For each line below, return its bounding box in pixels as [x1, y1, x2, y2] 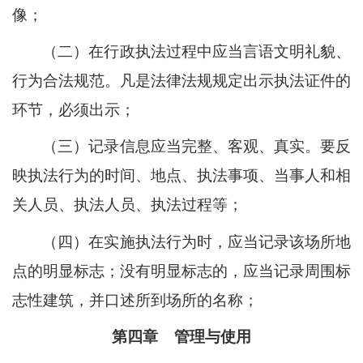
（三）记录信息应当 [42, 138, 181, 156]
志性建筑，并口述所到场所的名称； [12, 291, 258, 309]
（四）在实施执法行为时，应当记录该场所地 [42, 233, 351, 250]
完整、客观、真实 [181, 138, 305, 156]
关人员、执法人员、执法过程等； [12, 196, 243, 214]
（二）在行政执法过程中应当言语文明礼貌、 [42, 43, 351, 60]
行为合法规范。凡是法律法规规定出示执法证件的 [12, 72, 351, 89]
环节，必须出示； [12, 101, 135, 118]
